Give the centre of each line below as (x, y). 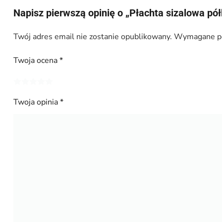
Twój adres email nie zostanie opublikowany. (92, 37)
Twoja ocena (36, 61)
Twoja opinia (36, 102)
